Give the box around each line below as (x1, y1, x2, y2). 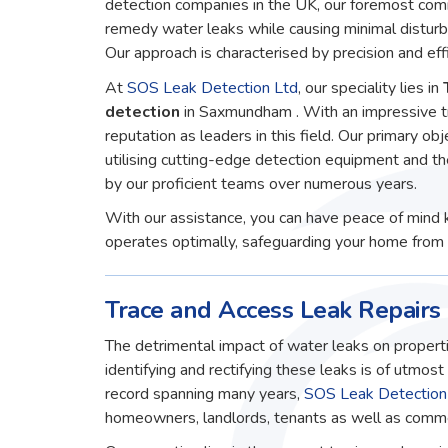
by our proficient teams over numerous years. (105, 172, 418, 195)
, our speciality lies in (298, 76, 440, 99)
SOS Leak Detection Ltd (127, 76, 299, 99)
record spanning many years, (105, 382, 305, 405)
